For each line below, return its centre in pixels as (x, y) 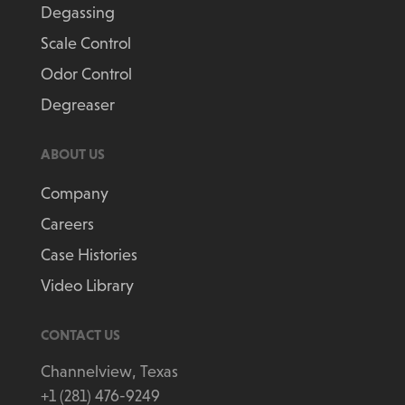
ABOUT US (72, 154)
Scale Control (85, 43)
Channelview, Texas (109, 372)
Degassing (77, 13)
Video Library (87, 286)
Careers (67, 224)
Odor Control (86, 74)
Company (74, 193)
